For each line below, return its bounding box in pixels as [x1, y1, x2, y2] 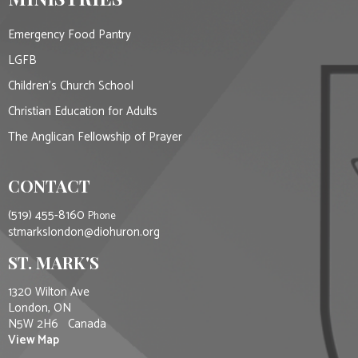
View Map [8, 329, 59, 350]
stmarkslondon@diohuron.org [8, 221, 160, 242]
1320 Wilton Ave [8, 281, 89, 302]
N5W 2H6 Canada [8, 313, 106, 334]
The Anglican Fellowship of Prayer [8, 126, 182, 147]
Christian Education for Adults [8, 101, 157, 121]
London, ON [8, 297, 71, 318]
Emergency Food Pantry [8, 24, 131, 45]
